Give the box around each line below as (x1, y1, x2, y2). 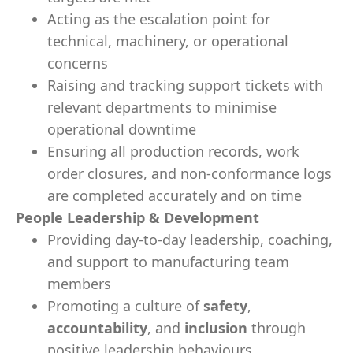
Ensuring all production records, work (47, 142, 299, 161)
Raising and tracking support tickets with (47, 76, 323, 95)
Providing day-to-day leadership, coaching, (47, 230, 333, 249)
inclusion (184, 318, 247, 337)
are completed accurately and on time (47, 186, 302, 205)
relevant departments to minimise (47, 98, 277, 117)
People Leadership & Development (16, 208, 259, 227)
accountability (47, 318, 147, 337)
